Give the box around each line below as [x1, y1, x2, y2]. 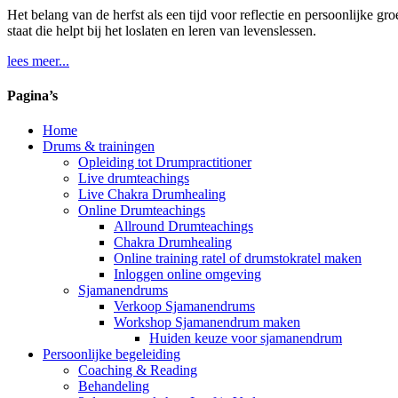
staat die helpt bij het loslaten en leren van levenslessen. [7, 22, 316, 38]
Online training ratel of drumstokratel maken [114, 251, 362, 267]
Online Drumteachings [78, 203, 205, 219]
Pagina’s [7, 87, 58, 103]
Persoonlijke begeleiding [43, 346, 180, 362]
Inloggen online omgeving [114, 267, 261, 283]
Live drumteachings [78, 171, 189, 187]
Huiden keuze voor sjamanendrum [149, 330, 342, 346]
